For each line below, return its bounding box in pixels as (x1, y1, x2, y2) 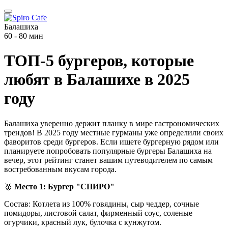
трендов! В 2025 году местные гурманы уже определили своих (4, 128, 223, 137)
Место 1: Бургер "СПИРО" (14, 182, 115, 191)
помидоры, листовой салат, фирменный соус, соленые (4, 208, 192, 217)
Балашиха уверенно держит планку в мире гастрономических (4, 119, 219, 128)
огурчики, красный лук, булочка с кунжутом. (4, 217, 161, 226)
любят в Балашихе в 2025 (4, 70, 190, 89)
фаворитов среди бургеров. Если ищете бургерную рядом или (4, 137, 219, 146)
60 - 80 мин (4, 32, 43, 40)
